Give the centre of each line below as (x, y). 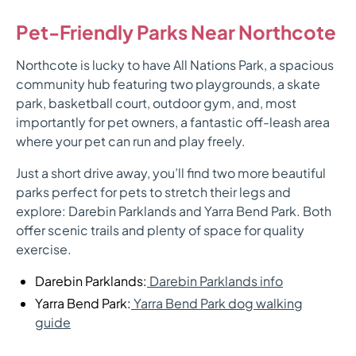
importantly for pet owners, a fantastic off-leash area (173, 122)
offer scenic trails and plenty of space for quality (160, 230)
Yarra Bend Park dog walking (217, 304)
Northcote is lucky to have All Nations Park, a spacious (175, 65)
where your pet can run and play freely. (131, 141)
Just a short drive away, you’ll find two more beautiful (171, 173)
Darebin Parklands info (215, 281)
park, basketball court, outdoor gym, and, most (156, 103)
